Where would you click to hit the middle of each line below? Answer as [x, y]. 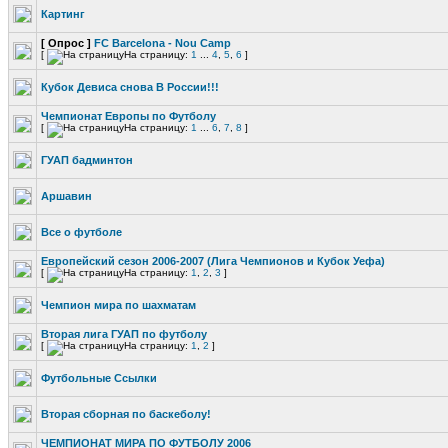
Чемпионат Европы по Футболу [128, 116]
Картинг [63, 14]
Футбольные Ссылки [99, 378]
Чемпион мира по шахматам [118, 305]
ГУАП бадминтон [87, 160]
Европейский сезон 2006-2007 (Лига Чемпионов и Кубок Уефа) [213, 261]
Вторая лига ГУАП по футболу [124, 334]
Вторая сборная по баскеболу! [126, 414]
